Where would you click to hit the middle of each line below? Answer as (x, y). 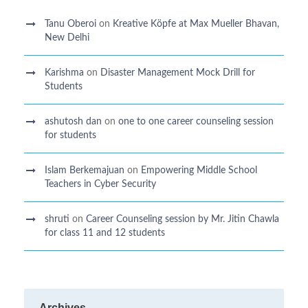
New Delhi (67, 38)
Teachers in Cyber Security (100, 184)
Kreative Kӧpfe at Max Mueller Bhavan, (196, 24)
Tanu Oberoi (70, 24)
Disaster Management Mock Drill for (178, 73)
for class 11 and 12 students (105, 233)
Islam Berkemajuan (85, 170)
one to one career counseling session (196, 122)
